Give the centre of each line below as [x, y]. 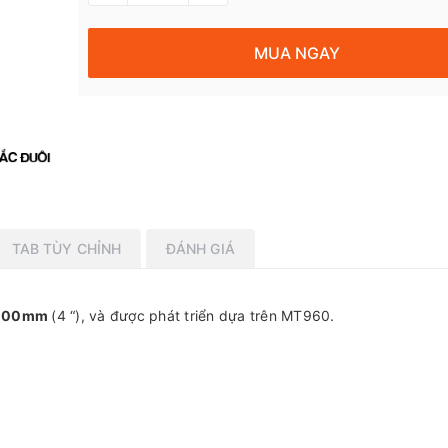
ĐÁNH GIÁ [200, 248]
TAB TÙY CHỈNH [66, 248]
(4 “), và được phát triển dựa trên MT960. [193, 315]
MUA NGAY [297, 52]
